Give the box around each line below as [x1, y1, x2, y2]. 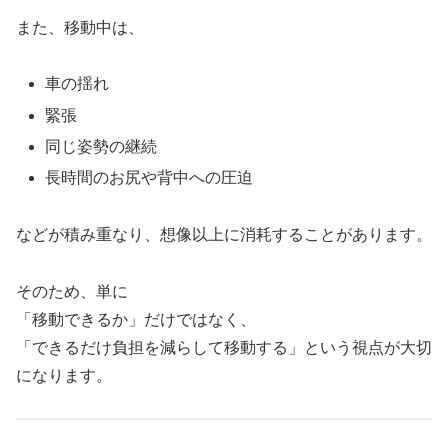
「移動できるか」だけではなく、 [16, 310, 256, 328]
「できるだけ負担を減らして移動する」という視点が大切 [16, 338, 432, 356]
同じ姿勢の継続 [45, 137, 158, 155]
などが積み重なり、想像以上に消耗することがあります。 [16, 225, 432, 243]
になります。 [16, 366, 112, 384]
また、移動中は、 [16, 18, 144, 36]
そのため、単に [16, 282, 128, 300]
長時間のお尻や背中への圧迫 [45, 168, 254, 186]
